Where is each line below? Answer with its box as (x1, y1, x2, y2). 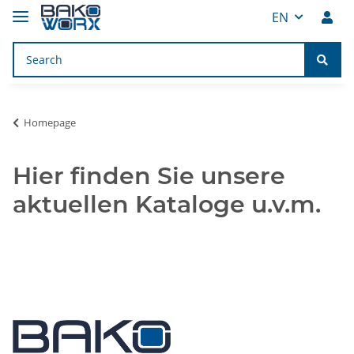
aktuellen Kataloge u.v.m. (13, 189, 321, 219)
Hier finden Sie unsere (13, 160, 285, 190)
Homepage (24, 115, 76, 130)
